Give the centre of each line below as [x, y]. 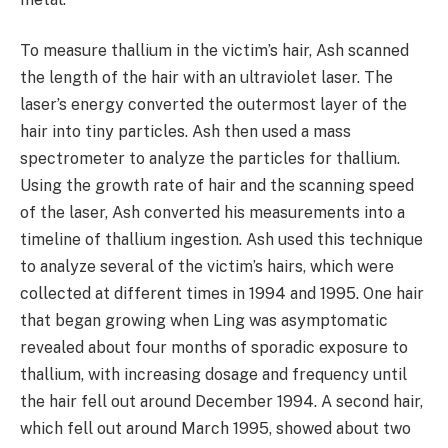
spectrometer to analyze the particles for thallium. [210, 159]
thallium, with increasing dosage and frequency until [213, 375]
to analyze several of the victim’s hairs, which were [207, 267]
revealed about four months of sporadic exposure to [214, 348]
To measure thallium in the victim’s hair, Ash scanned [214, 51]
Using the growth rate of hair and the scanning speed [217, 186]
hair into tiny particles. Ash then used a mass [185, 132]
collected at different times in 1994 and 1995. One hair [222, 294]
